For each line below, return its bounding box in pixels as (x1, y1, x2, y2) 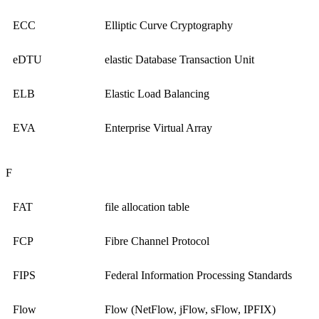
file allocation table (105, 201, 189, 214)
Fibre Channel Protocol (105, 235, 209, 248)
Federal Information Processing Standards (105, 269, 292, 282)
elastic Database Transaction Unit (105, 53, 254, 66)
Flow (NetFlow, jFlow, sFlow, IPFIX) (105, 303, 276, 316)
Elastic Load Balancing (105, 88, 209, 100)
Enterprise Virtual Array (105, 122, 212, 135)
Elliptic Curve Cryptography (105, 19, 233, 32)
